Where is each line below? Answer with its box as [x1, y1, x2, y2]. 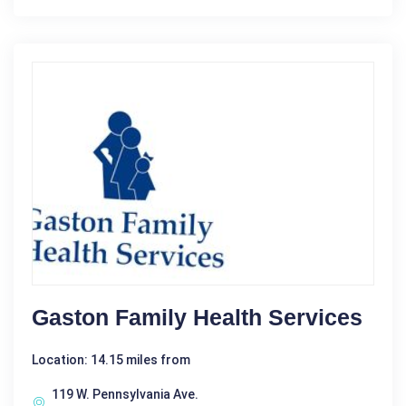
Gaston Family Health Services [32, 304, 362, 330]
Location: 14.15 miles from [32, 352, 190, 367]
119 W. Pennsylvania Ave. [52, 386, 198, 401]
